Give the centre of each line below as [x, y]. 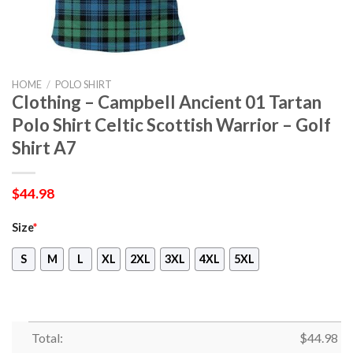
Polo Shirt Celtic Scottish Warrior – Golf [171, 125]
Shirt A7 [44, 148]
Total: [47, 337]
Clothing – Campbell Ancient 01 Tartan [167, 102]
